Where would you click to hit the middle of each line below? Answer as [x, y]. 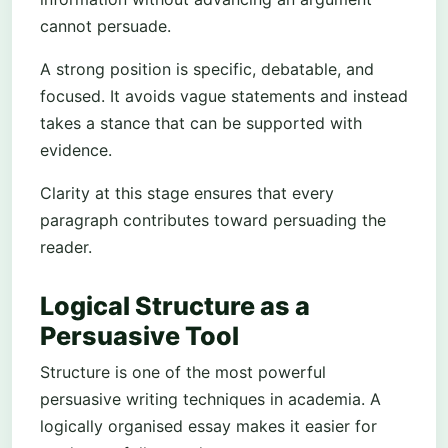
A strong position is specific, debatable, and [207, 68]
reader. [66, 246]
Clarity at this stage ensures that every [187, 192]
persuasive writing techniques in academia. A [210, 398]
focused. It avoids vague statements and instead [224, 95]
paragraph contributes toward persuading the [213, 219]
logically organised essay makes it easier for [208, 425]
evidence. [76, 149]
